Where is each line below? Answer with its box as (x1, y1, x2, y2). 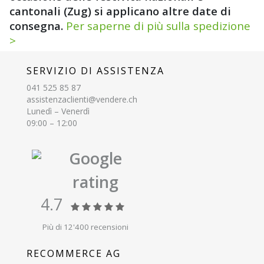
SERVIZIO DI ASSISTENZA (27, 64, 164, 78)
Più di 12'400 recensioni (42, 222, 128, 233)
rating (72, 171, 118, 193)
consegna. (9, 18, 66, 34)
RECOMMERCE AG (27, 247, 121, 260)
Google (68, 147, 122, 170)
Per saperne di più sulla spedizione (66, 18, 250, 34)
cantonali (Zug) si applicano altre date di (9, 4, 231, 19)
